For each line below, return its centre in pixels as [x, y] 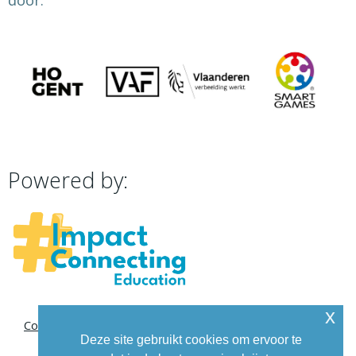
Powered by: [68, 180]
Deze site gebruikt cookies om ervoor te [191, 340]
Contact [45, 325]
